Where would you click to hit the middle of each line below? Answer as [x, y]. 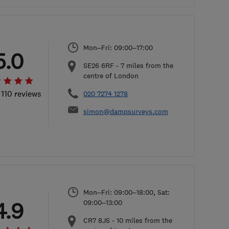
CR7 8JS [97, 220]
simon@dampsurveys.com [126, 111]
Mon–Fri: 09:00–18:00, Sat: [127, 192]
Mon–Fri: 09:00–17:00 [118, 48]
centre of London [111, 76]
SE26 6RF [99, 65]
